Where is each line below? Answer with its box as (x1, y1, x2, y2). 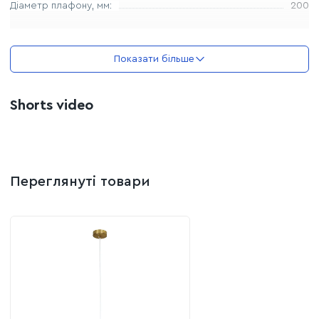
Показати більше (113, 53, 194, 64)
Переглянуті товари (10, 174, 150, 189)
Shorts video (10, 98, 93, 113)
